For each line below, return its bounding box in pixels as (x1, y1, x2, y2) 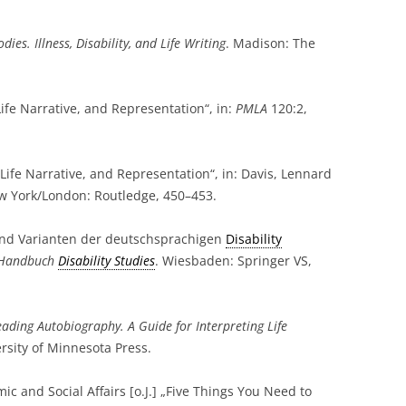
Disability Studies (58, 252, 155, 269)
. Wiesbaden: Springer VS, (155, 252, 312, 269)
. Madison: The (226, 34, 315, 52)
